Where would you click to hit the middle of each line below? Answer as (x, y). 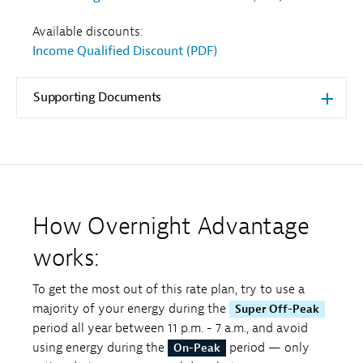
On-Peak (197, 348)
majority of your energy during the (131, 308)
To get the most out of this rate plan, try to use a (169, 289)
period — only (268, 347)
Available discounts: (88, 32)
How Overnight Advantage (171, 226)
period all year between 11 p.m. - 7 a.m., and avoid (170, 328)
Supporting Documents (97, 98)
